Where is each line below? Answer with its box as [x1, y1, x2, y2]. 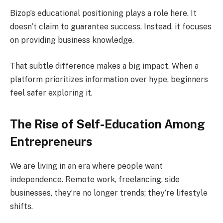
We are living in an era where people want [10, 161, 163, 171]
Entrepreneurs [10, 134, 92, 149]
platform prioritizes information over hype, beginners [10, 74, 208, 84]
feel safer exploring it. [10, 88, 93, 98]
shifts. [10, 202, 33, 212]
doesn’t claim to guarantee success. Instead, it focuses [10, 22, 212, 32]
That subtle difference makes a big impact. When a [10, 61, 199, 71]
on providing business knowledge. [10, 35, 134, 45]
